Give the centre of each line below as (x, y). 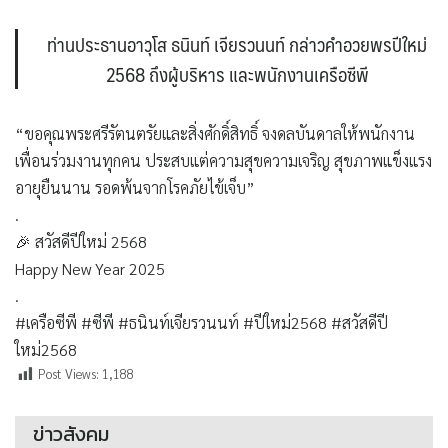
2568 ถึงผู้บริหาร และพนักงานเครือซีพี (237, 74)
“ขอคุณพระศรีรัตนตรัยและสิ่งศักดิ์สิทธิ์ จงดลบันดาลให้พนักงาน (215, 134)
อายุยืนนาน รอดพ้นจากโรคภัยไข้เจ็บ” (135, 188)
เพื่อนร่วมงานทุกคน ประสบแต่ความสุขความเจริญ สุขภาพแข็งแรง (223, 161)
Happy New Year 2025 (90, 269)
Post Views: (70, 374)
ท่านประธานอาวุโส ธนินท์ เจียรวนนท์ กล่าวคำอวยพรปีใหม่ (237, 44)
